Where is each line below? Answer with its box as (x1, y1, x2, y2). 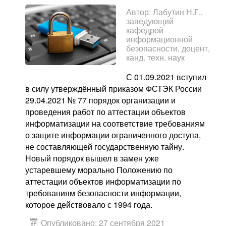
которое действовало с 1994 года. (25, 199, 152, 211)
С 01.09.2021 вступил (126, 71, 206, 83)
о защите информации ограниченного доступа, (25, 129, 201, 141)
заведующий (126, 15, 174, 27)
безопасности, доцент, (126, 42, 210, 54)
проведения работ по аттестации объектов (25, 106, 186, 118)
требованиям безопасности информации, (25, 187, 181, 199)
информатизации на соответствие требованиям (25, 118, 205, 130)
